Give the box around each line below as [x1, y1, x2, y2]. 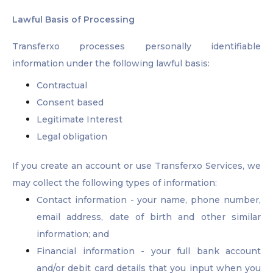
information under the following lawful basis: [12, 58, 210, 69]
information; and [37, 229, 109, 240]
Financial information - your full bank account [37, 246, 261, 257]
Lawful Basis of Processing [12, 14, 135, 26]
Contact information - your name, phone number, [37, 194, 261, 206]
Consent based [37, 97, 104, 108]
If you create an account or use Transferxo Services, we [12, 160, 261, 172]
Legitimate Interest [37, 114, 122, 126]
